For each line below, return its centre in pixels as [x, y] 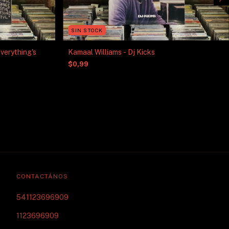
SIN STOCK [87, 30]
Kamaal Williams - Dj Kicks [112, 52]
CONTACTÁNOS [42, 176]
